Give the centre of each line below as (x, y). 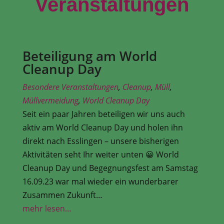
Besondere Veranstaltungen (70, 87)
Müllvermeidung (50, 100)
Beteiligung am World (89, 56)
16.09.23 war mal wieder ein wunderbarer (100, 181)
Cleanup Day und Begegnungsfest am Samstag (110, 168)
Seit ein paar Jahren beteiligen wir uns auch (103, 114)
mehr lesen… (47, 208)
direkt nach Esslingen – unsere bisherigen (100, 141)
